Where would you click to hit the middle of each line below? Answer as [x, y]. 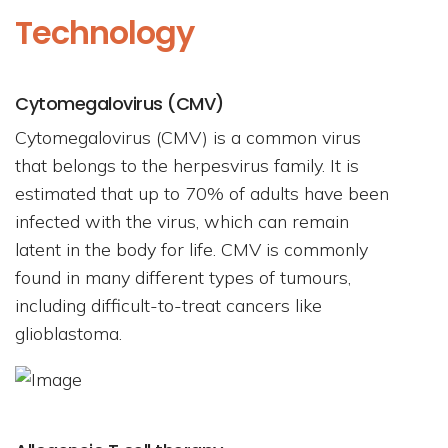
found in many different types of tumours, [183, 277]
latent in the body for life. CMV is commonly [191, 249]
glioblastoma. [68, 333]
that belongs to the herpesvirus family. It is [187, 165]
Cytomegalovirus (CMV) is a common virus [188, 137]
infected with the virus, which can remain [182, 221]
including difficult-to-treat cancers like [168, 305]
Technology [104, 32]
